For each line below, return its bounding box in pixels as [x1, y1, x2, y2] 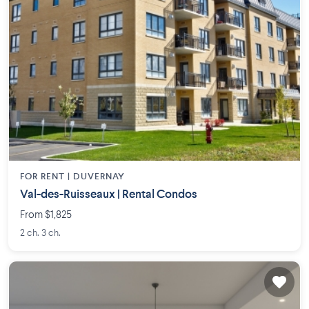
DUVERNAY [73, 172, 125, 182]
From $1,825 [20, 210, 72, 221]
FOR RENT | [20, 172, 73, 182]
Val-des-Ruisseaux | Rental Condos [20, 189, 197, 201]
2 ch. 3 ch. [20, 228, 61, 239]
